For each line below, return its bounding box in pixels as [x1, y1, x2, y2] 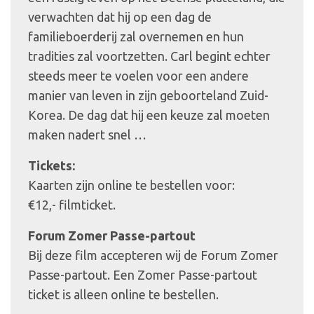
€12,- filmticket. [28, 197, 116, 212]
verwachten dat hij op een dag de [28, 9, 212, 24]
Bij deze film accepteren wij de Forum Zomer [28, 247, 278, 262]
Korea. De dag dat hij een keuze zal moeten [28, 107, 270, 122]
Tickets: [28, 158, 75, 172]
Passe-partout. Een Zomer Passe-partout [28, 267, 257, 282]
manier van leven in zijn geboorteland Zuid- [28, 88, 268, 102]
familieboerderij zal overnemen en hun [28, 29, 244, 43]
